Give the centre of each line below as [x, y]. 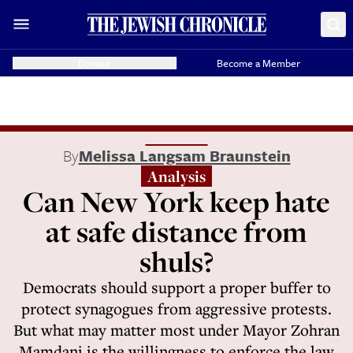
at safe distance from [176, 231]
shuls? [176, 261]
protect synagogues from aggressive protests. [176, 308]
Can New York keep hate [176, 201]
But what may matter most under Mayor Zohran [176, 330]
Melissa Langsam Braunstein [184, 156]
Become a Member [259, 63]
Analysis [176, 176]
